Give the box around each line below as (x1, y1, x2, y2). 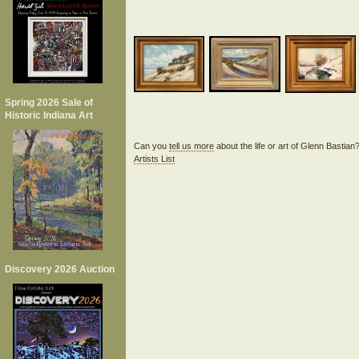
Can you (133, 141, 169, 151)
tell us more (168, 141, 214, 151)
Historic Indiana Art (5, 110, 93, 121)
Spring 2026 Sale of (5, 97, 93, 108)
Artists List (133, 154, 175, 163)
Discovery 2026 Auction (5, 263, 115, 275)
